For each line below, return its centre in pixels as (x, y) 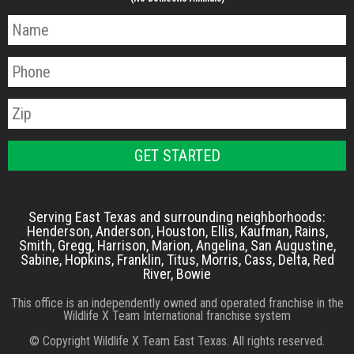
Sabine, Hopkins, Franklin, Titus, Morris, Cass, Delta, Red (177, 260)
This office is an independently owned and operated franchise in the (177, 303)
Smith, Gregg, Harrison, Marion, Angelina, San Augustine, (177, 246)
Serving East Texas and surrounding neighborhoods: (177, 217)
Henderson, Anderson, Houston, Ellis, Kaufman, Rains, (177, 232)
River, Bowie (177, 274)
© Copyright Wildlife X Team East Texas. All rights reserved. (177, 341)
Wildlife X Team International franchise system (177, 316)
